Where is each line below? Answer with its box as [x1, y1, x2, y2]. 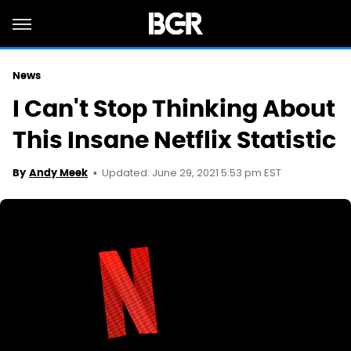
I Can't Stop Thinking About [13, 93, 335, 124]
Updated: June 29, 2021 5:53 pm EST [102, 165, 281, 182]
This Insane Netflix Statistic [13, 125, 336, 155]
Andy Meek [29, 166, 88, 179]
